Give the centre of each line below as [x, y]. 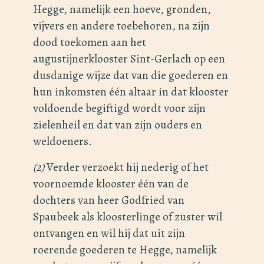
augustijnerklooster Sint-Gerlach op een [129, 59]
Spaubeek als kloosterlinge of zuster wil [128, 217]
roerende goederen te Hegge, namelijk [125, 250]
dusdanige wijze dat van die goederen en [131, 75]
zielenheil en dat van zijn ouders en [118, 125]
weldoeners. [62, 141]
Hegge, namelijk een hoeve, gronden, [122, 9]
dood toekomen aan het [90, 42]
